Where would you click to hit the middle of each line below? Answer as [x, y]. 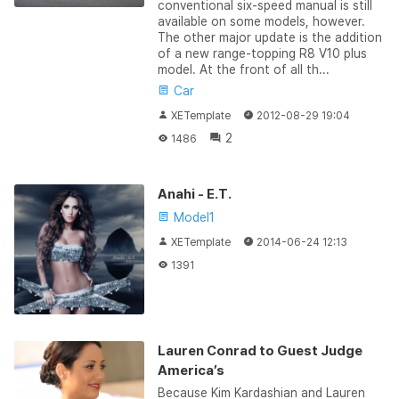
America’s [191, 370]
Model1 [192, 217]
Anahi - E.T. [194, 194]
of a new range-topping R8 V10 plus [262, 53]
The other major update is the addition [269, 37]
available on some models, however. [261, 21]
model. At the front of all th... [243, 69]
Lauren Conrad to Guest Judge [260, 350]
